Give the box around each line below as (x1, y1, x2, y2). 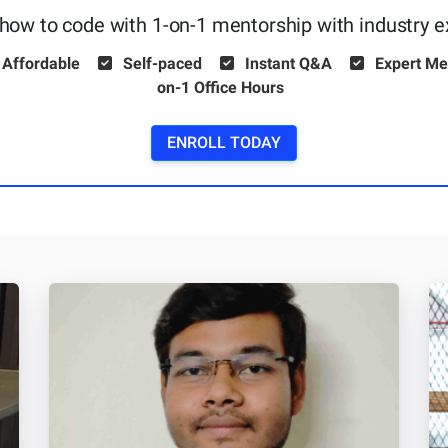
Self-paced (119, 54, 206, 74)
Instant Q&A (241, 54, 336, 74)
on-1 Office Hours (157, 78, 284, 98)
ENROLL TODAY (167, 133, 281, 153)
